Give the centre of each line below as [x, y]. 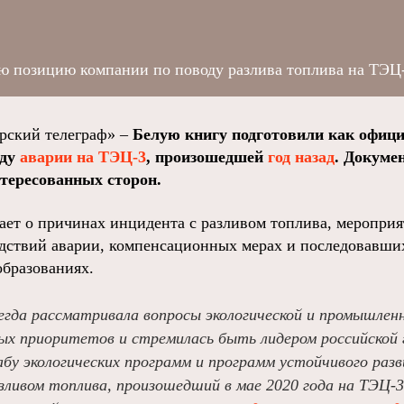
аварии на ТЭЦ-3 [83, 157]
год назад [301, 157]
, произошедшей [207, 157]
